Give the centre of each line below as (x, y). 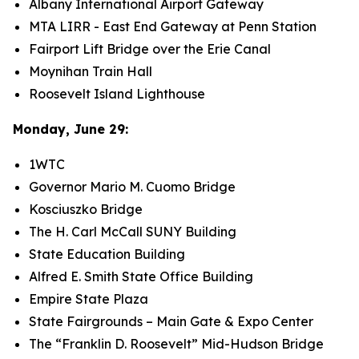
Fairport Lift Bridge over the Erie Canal (150, 49)
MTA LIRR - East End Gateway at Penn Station (173, 26)
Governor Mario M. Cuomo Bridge (132, 187)
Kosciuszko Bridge (86, 209)
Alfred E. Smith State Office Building (141, 276)
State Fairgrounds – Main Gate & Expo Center (171, 321)
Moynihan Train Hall (91, 71)
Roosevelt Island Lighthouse (117, 94)
